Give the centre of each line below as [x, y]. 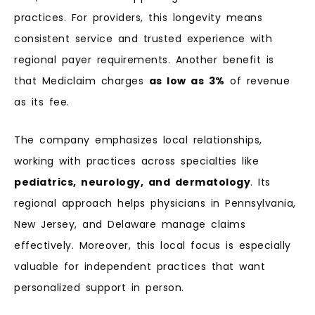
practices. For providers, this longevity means [138, 17]
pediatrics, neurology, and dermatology [132, 182]
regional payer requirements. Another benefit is [144, 59]
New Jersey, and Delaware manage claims [130, 225]
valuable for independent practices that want [140, 267]
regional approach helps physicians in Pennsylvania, [155, 204]
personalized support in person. [99, 288]
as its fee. [42, 102]
